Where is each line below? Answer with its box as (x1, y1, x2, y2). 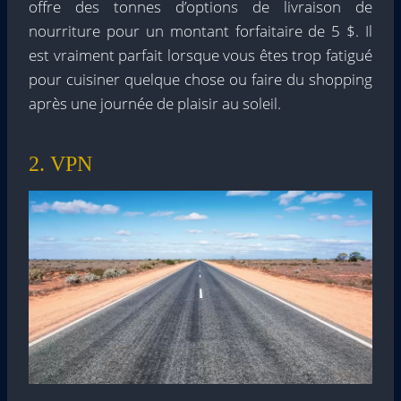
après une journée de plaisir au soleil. (29, 93, 281, 114)
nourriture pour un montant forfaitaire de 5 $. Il (29, 21, 372, 41)
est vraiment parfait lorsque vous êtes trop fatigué (29, 45, 372, 65)
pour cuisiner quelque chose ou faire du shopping (29, 69, 372, 90)
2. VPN (29, 152, 92, 175)
